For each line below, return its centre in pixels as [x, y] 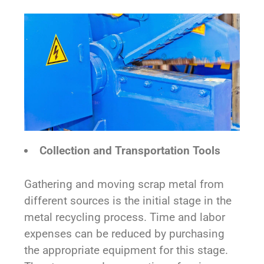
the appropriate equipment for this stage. [126, 250]
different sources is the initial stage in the [128, 200]
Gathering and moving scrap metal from [124, 184]
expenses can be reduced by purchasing [125, 233]
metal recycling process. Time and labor [125, 217]
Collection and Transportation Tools [130, 151]
